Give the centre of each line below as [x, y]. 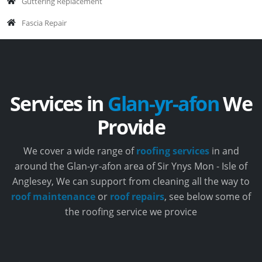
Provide [131, 126]
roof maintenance [54, 196]
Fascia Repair [44, 23]
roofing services [173, 151]
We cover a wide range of [80, 151]
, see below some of [208, 196]
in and [224, 151]
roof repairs [137, 196]
